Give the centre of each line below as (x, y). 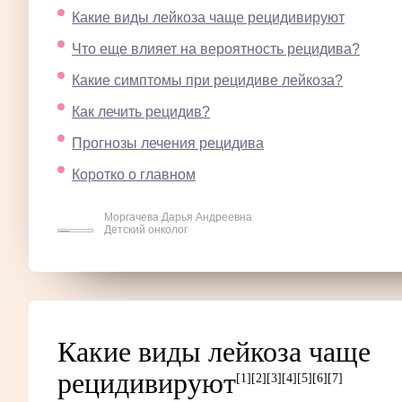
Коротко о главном (134, 175)
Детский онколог (146, 230)
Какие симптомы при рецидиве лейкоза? (207, 81)
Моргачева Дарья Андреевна (178, 218)
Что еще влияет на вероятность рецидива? (216, 49)
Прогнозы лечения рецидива (168, 144)
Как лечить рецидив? (141, 112)
